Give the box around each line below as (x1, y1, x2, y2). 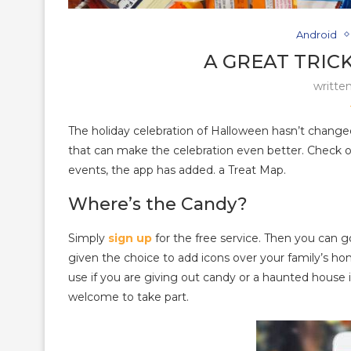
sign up (108, 230, 152, 245)
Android (296, 27, 338, 41)
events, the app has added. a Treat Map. (68, 162, 286, 177)
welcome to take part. (68, 289, 189, 304)
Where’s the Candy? (68, 193, 248, 215)
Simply (68, 230, 108, 245)
